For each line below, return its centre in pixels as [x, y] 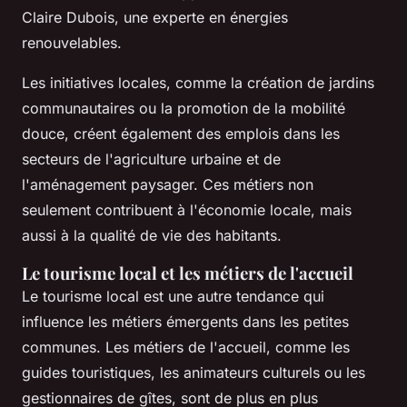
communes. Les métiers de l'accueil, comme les [186, 347]
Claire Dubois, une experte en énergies [155, 17]
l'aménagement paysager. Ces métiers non [168, 184]
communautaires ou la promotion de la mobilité [184, 108]
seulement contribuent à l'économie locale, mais [187, 209]
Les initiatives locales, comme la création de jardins [198, 82]
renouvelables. [72, 42]
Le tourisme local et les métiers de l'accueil [188, 273]
